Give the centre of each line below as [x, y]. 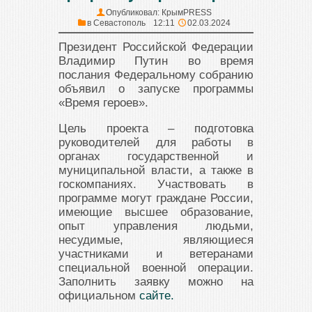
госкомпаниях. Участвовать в [156, 184]
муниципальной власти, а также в [156, 170]
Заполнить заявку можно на [156, 282]
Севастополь [119, 23]
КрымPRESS [186, 13]
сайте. [157, 296]
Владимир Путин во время [156, 61]
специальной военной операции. [156, 268]
